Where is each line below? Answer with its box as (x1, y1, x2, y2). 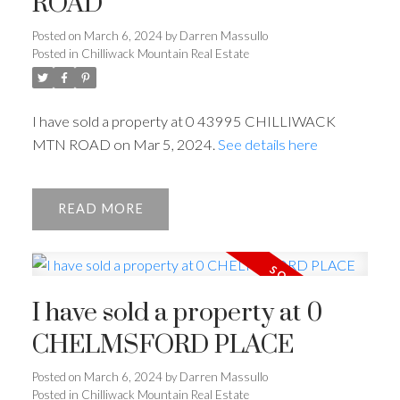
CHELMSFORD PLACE (31, 329, 294, 362)
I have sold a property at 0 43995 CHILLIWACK (31, 112, 336, 130)
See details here (217, 136, 318, 154)
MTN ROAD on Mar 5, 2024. (31, 136, 218, 154)
